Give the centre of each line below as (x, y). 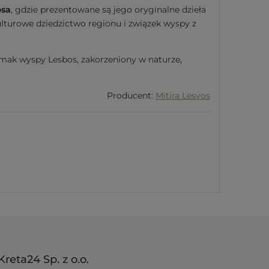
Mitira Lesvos (183, 96)
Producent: (131, 96)
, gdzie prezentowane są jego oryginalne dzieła (108, 10)
